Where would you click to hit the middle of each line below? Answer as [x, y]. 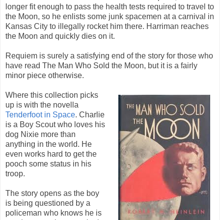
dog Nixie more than [41, 134]
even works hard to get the [51, 154]
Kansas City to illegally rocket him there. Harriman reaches [107, 26]
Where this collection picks [52, 95]
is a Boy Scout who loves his [55, 124]
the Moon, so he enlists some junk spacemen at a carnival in [110, 16]
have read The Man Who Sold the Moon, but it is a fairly [101, 65]
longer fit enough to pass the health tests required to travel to [110, 6]
